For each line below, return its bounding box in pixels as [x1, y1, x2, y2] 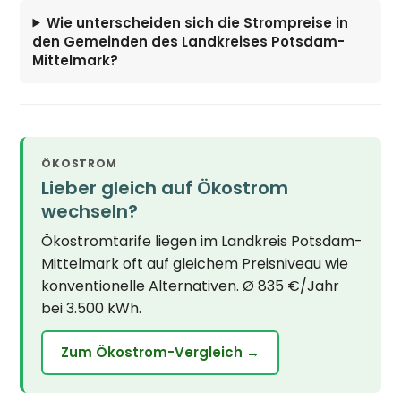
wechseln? [41, 198, 139, 224]
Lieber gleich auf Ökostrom [41, 175, 289, 200]
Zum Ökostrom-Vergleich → [61, 342, 260, 362]
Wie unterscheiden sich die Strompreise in [47, 13, 349, 32]
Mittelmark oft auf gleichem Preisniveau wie [41, 252, 349, 274]
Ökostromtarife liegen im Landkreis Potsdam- [41, 230, 363, 252]
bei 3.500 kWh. [41, 297, 142, 319]
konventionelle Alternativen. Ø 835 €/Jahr [41, 275, 340, 296]
